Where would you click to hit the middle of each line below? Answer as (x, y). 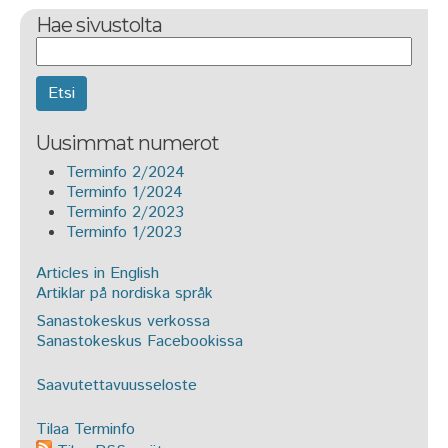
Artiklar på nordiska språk (124, 293)
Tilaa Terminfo (85, 429)
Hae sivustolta (99, 25)
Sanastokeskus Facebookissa (139, 341)
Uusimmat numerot (127, 142)
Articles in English (97, 273)
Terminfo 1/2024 (124, 192)
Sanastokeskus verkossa (123, 321)
